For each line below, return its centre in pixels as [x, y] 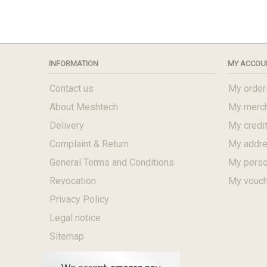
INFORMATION [74, 63]
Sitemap [67, 236]
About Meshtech [84, 107]
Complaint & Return [89, 144]
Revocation [73, 181]
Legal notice [75, 218]
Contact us [72, 89]
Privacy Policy [80, 199]
